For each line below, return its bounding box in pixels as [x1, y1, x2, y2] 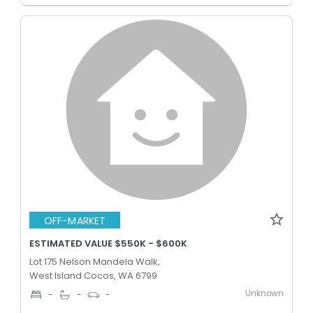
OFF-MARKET [44, 213, 105, 228]
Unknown [245, 288, 284, 299]
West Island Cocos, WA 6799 [29, 269, 157, 282]
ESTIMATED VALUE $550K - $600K [29, 237, 187, 250]
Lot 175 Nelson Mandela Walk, [29, 255, 160, 268]
